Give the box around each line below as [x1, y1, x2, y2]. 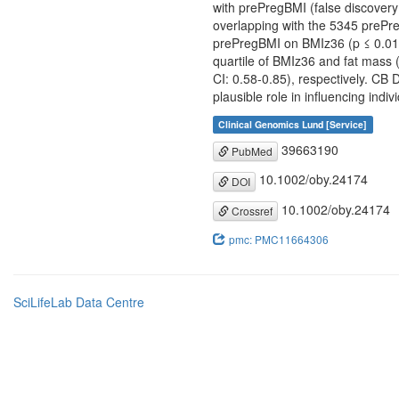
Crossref [229, 202, 273, 218]
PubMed [229, 143, 273, 159]
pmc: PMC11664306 [229, 231, 329, 247]
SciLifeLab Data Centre [13, 292, 144, 311]
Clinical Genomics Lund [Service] [218, 118, 368, 131]
